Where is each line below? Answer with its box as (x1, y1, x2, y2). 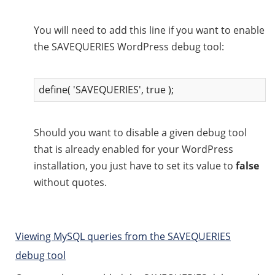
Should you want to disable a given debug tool (34, 125, 247, 139)
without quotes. (34, 175, 107, 189)
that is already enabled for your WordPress (34, 142, 233, 156)
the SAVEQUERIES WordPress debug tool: (34, 39, 224, 53)
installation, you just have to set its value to (34, 158, 236, 172)
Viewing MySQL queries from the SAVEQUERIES (15, 229, 231, 243)
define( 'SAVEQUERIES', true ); (39, 82, 174, 96)
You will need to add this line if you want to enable (34, 23, 265, 37)
